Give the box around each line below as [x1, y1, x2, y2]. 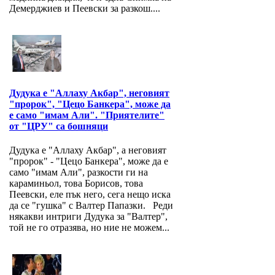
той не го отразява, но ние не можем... [9, 222, 169, 233]
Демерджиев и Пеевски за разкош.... [9, 3, 160, 14]
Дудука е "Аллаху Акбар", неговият [9, 88, 169, 99]
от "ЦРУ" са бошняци [9, 121, 108, 132]
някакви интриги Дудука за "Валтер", [9, 211, 168, 222]
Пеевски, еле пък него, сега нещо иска [9, 189, 171, 200]
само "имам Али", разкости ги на [9, 167, 148, 178]
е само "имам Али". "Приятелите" [9, 110, 165, 121]
